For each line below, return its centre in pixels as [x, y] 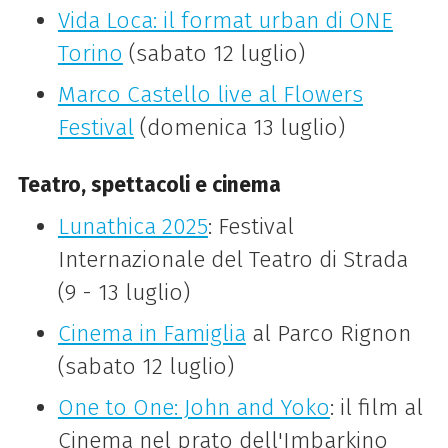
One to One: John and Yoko [193, 407]
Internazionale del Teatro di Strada [232, 259]
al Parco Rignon [328, 333]
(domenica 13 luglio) [239, 128]
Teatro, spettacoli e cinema [149, 184]
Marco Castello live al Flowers [210, 95]
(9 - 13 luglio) [123, 292]
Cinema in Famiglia [151, 333]
